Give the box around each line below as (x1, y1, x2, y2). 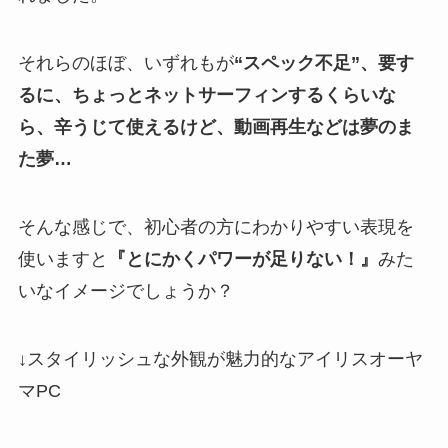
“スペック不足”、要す (233, 53, 414, 74)
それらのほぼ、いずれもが (17, 53, 234, 74)
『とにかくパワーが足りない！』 (107, 249, 378, 270)
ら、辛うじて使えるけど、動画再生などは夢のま (17, 117, 414, 138)
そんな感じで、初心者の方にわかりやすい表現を (17, 217, 414, 238)
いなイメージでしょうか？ (17, 281, 234, 302)
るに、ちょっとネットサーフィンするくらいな (17, 85, 396, 106)
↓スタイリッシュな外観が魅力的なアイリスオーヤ (17, 348, 423, 369)
